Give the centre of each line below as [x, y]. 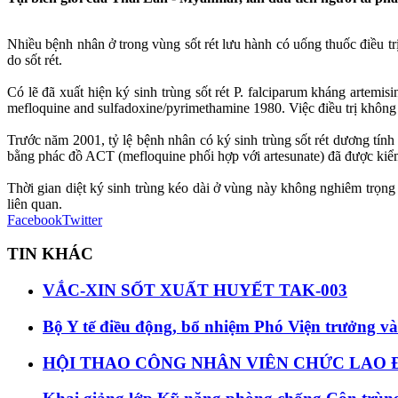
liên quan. [35, 203]
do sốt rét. [35, 60]
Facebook [35, 219]
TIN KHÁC [50, 254]
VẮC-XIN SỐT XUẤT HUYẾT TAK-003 [195, 291]
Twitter [82, 219]
